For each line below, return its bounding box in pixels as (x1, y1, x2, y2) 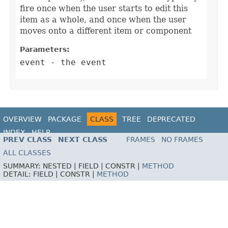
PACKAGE (48, 115, 81, 124)
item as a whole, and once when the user (20, 15, 186, 25)
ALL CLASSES (3, 148, 51, 157)
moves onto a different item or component (20, 26, 191, 36)
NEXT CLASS (58, 135, 107, 144)
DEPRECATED (147, 115, 195, 124)
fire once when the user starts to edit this (20, 4, 188, 14)
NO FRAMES (161, 135, 203, 144)
